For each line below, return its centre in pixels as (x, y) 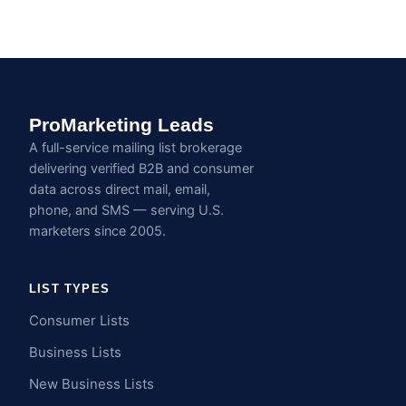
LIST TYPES (69, 289)
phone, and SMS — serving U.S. (126, 210)
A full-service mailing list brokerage (135, 148)
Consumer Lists (79, 321)
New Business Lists (92, 384)
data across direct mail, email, (120, 189)
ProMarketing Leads (121, 125)
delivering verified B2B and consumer (141, 169)
